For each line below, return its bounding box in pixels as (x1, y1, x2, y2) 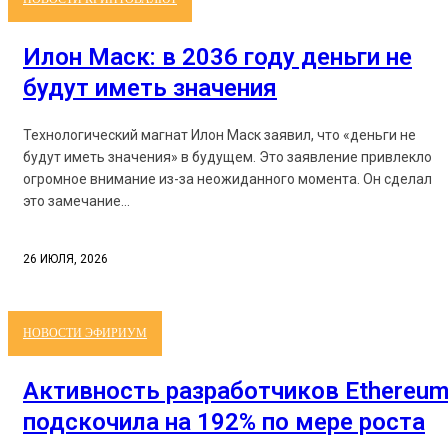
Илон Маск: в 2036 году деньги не (23, 43, 412, 71)
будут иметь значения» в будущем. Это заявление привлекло (23, 149, 432, 165)
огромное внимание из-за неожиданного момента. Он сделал (23, 171, 432, 187)
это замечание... (23, 193, 130, 209)
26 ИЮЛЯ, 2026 (23, 252, 108, 266)
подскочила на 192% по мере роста (23, 408, 425, 436)
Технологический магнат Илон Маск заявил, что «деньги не (23, 127, 416, 143)
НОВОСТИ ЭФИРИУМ (23, 326, 147, 340)
